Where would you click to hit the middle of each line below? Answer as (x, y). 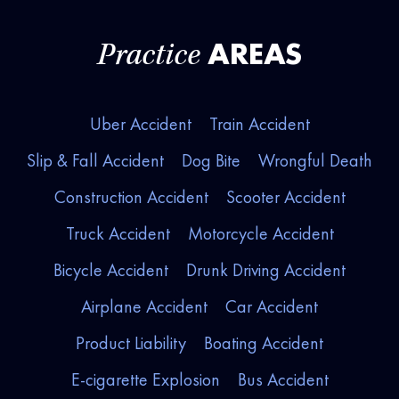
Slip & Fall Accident (95, 161)
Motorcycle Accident (261, 234)
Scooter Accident (285, 197)
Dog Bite (211, 161)
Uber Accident (140, 124)
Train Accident (259, 124)
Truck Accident (118, 234)
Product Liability (131, 343)
